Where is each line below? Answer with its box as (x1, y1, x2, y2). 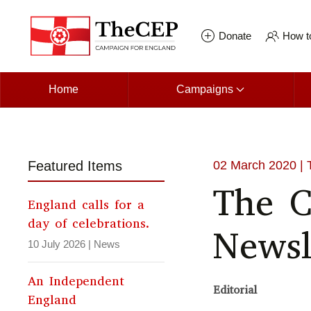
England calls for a (28, 196, 144, 214)
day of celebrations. (28, 215, 150, 233)
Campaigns (176, 83, 233, 96)
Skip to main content (21, 22, 128, 36)
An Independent (28, 273, 124, 290)
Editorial (213, 283, 258, 298)
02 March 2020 (213, 158, 297, 173)
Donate (219, 30, 251, 42)
